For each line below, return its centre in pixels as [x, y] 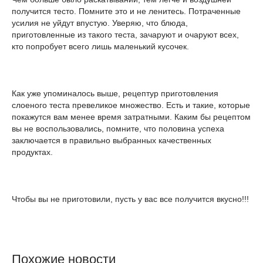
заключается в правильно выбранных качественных [112, 140]
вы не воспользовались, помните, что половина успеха [118, 129]
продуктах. [32, 152]
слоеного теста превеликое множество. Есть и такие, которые [131, 105]
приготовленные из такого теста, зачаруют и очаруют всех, [125, 35]
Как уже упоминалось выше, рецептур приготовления [115, 93]
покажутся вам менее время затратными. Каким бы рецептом [131, 117]
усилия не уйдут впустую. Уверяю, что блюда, [100, 23]
